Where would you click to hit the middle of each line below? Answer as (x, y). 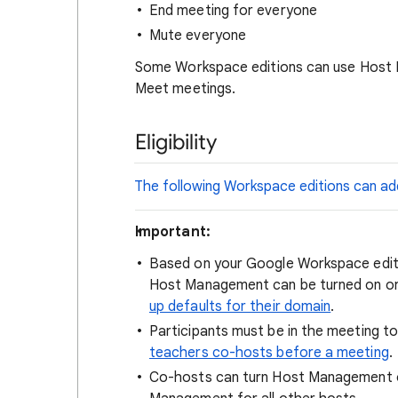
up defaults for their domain (240, 306)
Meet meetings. (186, 89)
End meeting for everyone (233, 11)
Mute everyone (198, 36)
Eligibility (176, 142)
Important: (173, 232)
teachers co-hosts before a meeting (269, 353)
